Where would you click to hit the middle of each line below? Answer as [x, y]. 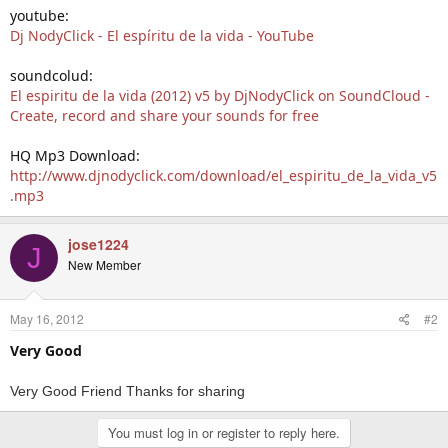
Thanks [151, 391]
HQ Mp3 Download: [75, 155]
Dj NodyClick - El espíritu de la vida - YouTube [162, 35]
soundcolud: [51, 75]
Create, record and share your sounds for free [164, 115]
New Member [104, 264]
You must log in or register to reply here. [224, 432]
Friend [103, 391]
